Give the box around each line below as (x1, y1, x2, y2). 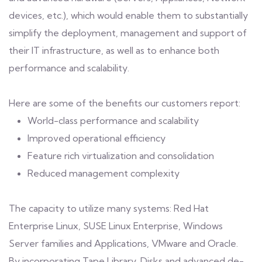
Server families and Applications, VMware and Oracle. (9, 237, 238, 249)
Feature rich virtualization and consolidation (27, 150, 214, 161)
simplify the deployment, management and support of (9, 27, 247, 39)
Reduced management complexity (27, 167, 180, 179)
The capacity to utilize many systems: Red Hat (9, 202, 209, 214)
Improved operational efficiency (27, 132, 166, 144)
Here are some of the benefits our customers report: (9, 97, 240, 109)
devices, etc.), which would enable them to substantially (9, 9, 248, 21)
